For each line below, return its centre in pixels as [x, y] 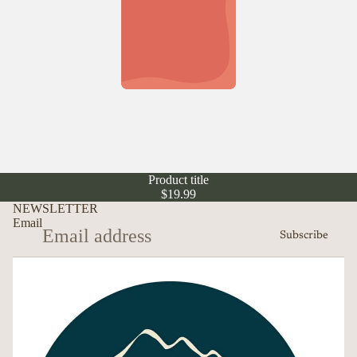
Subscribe [304, 236]
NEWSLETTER [55, 208]
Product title [178, 179]
